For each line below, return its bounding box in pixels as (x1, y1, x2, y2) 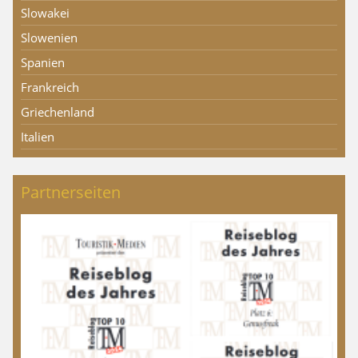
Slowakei (21, 5, 70, 22)
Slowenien (21, 30, 78, 46)
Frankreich (21, 79, 79, 96)
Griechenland (21, 104, 94, 121)
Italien (21, 129, 54, 145)
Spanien (21, 54, 65, 71)
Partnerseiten (21, 181, 121, 204)
